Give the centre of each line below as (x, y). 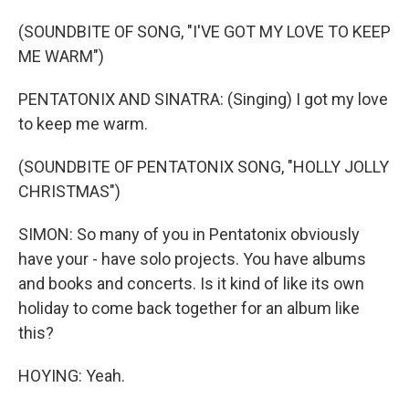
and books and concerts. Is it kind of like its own (191, 283)
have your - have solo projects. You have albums (192, 259)
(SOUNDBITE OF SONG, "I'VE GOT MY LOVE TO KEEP (204, 31)
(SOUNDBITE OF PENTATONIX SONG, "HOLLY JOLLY (204, 167)
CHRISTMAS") (69, 191)
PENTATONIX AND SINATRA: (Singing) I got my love (203, 99)
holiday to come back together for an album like (189, 308)
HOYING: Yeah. (72, 376)
